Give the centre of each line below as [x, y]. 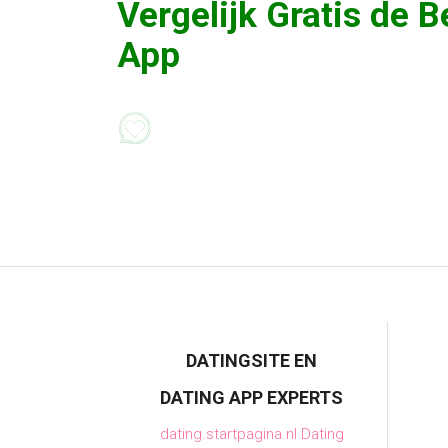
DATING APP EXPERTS [252, 397]
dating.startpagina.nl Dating [251, 434]
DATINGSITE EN [252, 360]
